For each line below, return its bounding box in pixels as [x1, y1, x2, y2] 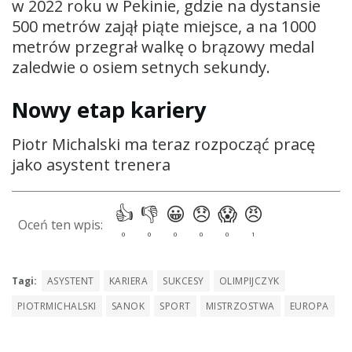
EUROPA [289, 299, 329, 313]
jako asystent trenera [12, 154, 170, 176]
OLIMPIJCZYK [218, 273, 280, 288]
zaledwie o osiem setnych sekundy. [12, 57, 270, 79]
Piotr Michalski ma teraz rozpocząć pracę [12, 134, 315, 156]
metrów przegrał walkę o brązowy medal [12, 36, 314, 58]
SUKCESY [163, 273, 204, 288]
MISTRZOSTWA [205, 299, 275, 313]
